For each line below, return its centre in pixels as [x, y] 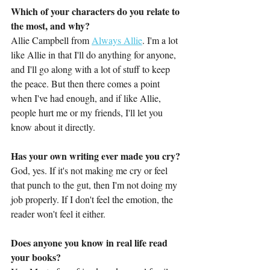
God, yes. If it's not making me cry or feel [90, 170]
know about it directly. [53, 127]
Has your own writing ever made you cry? [96, 156]
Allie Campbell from [51, 40]
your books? [36, 257]
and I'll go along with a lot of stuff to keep [92, 69]
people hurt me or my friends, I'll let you [88, 112]
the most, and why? [50, 26]
